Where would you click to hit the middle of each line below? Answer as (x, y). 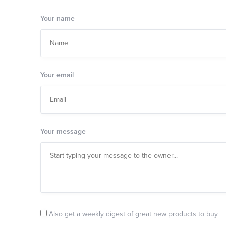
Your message (63, 131)
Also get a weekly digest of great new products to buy (132, 214)
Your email (57, 75)
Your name (57, 18)
